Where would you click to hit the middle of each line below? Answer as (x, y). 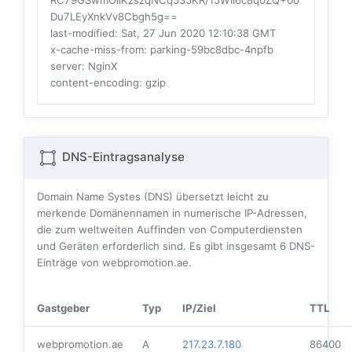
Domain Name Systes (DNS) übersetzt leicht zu (153, 197)
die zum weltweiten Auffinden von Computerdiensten (170, 230)
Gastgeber (63, 308)
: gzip (152, 83)
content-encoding (95, 83)
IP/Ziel (199, 308)
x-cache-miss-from (97, 50)
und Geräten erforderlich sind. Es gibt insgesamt (158, 246)
